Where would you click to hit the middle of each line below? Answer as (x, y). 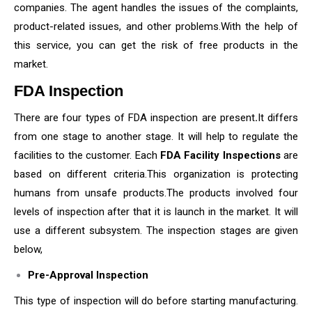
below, (28, 249)
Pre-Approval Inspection (88, 275)
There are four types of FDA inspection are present (134, 118)
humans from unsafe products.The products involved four (156, 193)
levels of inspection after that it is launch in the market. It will (156, 212)
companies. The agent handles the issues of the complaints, (156, 8)
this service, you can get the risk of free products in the (156, 45)
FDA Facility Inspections (221, 155)
